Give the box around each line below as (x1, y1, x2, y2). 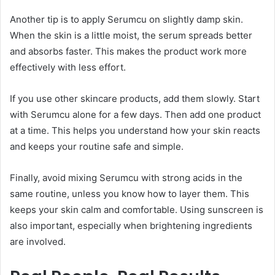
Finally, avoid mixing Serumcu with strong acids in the (10, 171, 242, 184)
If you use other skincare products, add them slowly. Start (10, 92, 260, 104)
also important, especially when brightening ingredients (10, 219, 252, 231)
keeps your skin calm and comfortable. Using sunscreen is (10, 203, 263, 215)
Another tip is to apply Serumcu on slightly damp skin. (10, 13, 243, 25)
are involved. (10, 235, 66, 247)
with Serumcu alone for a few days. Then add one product (10, 108, 261, 120)
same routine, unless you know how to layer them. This (10, 187, 249, 199)
